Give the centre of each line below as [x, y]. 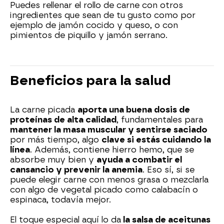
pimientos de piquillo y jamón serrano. [89, 35]
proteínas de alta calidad [63, 119]
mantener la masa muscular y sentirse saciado [109, 129]
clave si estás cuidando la [156, 139]
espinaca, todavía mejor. [60, 199]
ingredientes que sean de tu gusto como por [103, 15]
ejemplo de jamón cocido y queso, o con [94, 25]
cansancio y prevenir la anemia [76, 169]
